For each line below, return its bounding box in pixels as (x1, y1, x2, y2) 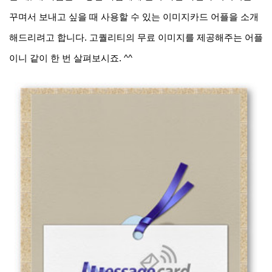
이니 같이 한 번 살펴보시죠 (9, 53, 119, 63)
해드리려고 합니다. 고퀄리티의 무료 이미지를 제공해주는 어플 (9, 32, 263, 42)
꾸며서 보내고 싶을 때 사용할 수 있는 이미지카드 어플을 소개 (9, 12, 259, 22)
